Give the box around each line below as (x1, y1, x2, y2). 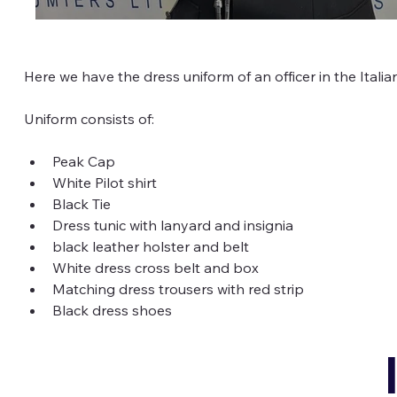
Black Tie (51, 194, 111, 213)
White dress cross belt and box (51, 258, 259, 276)
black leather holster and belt (51, 237, 249, 255)
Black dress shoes (51, 300, 172, 319)
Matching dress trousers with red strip (51, 279, 304, 298)
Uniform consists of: (23, 109, 154, 128)
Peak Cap (51, 152, 115, 170)
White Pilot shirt (51, 173, 157, 191)
